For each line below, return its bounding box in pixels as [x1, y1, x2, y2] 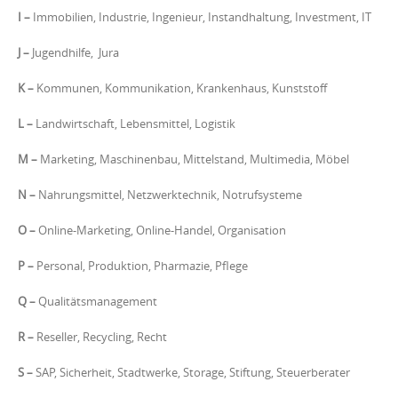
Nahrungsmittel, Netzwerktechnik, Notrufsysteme [36, 187, 302, 203]
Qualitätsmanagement [36, 293, 157, 309]
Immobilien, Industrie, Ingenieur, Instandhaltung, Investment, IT [30, 9, 371, 25]
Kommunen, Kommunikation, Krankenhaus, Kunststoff [36, 80, 327, 96]
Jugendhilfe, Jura [32, 44, 119, 60]
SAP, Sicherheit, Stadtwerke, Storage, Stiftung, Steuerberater [33, 364, 350, 380]
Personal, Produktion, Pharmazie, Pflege [34, 258, 248, 274]
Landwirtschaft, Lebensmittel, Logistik [36, 115, 235, 131]
